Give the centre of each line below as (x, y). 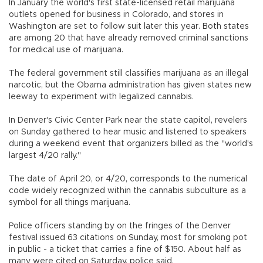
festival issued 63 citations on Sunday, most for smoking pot (128, 238)
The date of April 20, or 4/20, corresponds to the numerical (128, 179)
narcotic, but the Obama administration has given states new (130, 85)
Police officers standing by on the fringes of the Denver (120, 226)
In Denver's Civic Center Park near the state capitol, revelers (128, 120)
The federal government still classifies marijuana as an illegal (129, 73)
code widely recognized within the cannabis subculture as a (127, 191)
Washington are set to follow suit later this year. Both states (129, 26)
